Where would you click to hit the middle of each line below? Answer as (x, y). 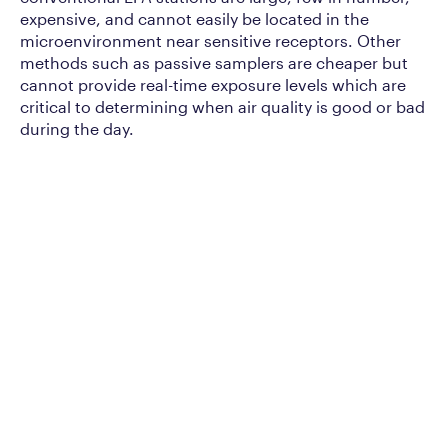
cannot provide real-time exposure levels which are (213, 84)
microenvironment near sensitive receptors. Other (210, 40)
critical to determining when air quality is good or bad (222, 106)
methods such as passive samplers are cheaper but (214, 62)
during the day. (77, 128)
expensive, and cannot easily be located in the (194, 18)
